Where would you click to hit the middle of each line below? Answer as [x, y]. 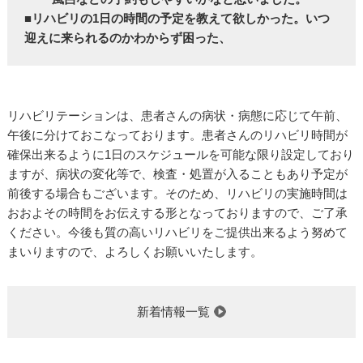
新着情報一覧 [173, 311]
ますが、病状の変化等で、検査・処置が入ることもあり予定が [177, 173]
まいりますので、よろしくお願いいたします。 [135, 251]
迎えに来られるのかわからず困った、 [128, 38]
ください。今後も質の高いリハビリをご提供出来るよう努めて [177, 232]
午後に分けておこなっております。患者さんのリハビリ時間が [177, 135]
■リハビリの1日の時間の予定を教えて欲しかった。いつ [177, 19]
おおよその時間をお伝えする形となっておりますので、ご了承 [177, 212]
